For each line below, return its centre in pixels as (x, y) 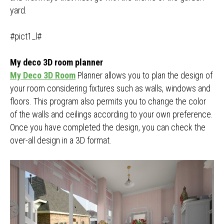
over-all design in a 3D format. (61, 140)
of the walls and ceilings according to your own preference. (111, 114)
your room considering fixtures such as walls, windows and (110, 88)
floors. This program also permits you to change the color (108, 101)
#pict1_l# (26, 36)
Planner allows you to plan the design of (144, 75)
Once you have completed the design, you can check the (108, 127)
